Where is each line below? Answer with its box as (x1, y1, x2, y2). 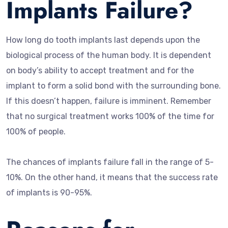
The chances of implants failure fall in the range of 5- (6, 157, 214, 167)
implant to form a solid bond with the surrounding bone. (6, 80, 221, 91)
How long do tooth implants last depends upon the (6, 35, 200, 45)
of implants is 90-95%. (6, 187, 92, 197)
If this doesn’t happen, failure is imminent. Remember (6, 96, 211, 106)
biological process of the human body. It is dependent (6, 50, 211, 60)
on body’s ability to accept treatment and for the (6, 65, 194, 75)
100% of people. (6, 126, 68, 136)
